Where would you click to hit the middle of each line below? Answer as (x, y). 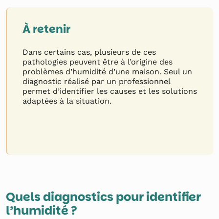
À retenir (46, 29)
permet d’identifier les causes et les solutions (110, 91)
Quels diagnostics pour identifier (103, 197)
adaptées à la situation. (67, 101)
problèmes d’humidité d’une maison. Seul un (107, 72)
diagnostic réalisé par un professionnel (96, 81)
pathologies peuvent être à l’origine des (98, 62)
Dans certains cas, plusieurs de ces (89, 52)
